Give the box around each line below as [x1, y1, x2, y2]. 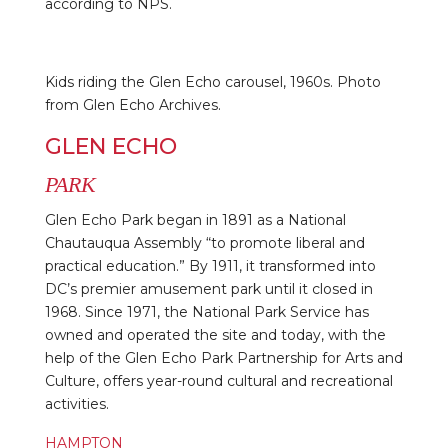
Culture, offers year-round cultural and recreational [44, 371, 393, 390]
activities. [44, 394, 109, 413]
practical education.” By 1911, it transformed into [44, 256, 376, 275]
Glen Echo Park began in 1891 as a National [44, 210, 346, 229]
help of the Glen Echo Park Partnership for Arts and [44, 348, 403, 367]
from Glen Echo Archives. [44, 95, 221, 114]
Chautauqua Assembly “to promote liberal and [44, 233, 365, 252]
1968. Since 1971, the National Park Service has [44, 302, 369, 321]
